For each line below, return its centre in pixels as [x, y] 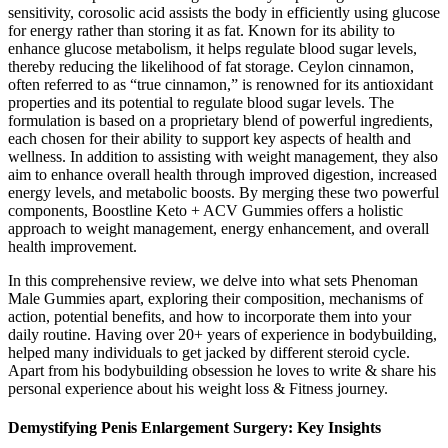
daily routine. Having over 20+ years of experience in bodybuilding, [222, 334]
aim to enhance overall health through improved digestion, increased [222, 174]
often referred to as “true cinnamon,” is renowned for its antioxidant [220, 84]
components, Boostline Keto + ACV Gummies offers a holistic [205, 210]
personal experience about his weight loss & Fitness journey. [198, 388]
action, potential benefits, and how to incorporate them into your [209, 316]
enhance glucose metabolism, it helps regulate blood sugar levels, [212, 48]
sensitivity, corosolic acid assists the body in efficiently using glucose [224, 12]
